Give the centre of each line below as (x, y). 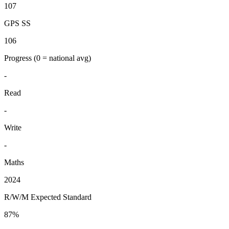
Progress (19, 58)
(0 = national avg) (62, 58)
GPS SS (17, 24)
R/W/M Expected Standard (48, 197)
